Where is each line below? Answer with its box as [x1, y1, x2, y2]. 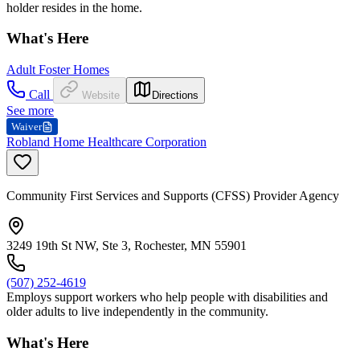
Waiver [11, 121, 42, 133]
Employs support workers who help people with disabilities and [6, 290, 328, 304]
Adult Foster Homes [6, 63, 109, 76]
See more [6, 104, 54, 117]
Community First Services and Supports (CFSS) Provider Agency [6, 189, 339, 202]
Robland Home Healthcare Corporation [6, 135, 207, 149]
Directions [152, 89, 198, 101]
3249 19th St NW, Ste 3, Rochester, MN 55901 [6, 239, 247, 252]
